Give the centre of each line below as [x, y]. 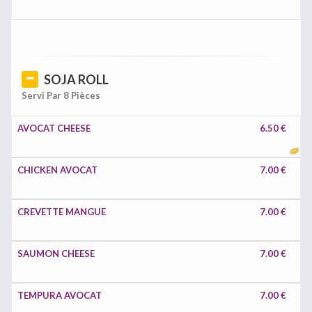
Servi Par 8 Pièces [61, 95]
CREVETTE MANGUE [62, 212]
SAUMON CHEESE [56, 253]
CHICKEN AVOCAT [57, 170]
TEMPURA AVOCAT [60, 295]
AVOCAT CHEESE [54, 128]
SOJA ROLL [76, 79]
